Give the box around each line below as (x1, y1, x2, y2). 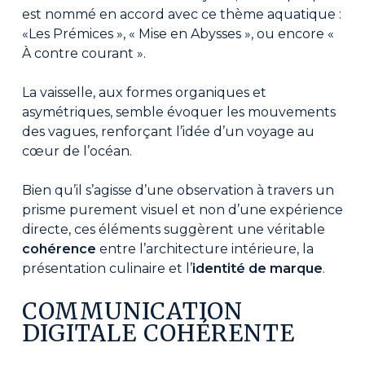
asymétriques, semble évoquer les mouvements (21, 104, 336, 121)
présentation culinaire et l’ (21, 261, 192, 277)
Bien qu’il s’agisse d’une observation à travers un (21, 182, 334, 199)
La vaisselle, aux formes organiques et (21, 85, 266, 101)
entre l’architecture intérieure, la (95, 241, 314, 257)
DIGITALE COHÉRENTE (21, 319, 295, 349)
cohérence (21, 241, 96, 257)
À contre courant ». (21, 46, 146, 62)
